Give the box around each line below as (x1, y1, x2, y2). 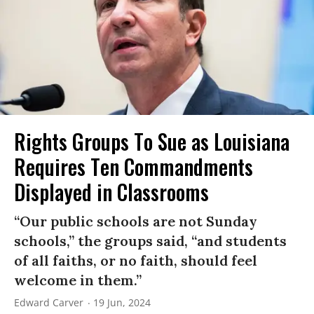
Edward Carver (14, 295, 83, 309)
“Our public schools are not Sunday (14, 212, 257, 230)
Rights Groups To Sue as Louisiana (14, 125, 289, 157)
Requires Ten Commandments (14, 150, 253, 182)
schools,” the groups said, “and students (14, 231, 287, 250)
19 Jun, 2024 (93, 295, 151, 309)
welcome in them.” (14, 271, 142, 289)
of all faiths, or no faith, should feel (14, 251, 257, 269)
